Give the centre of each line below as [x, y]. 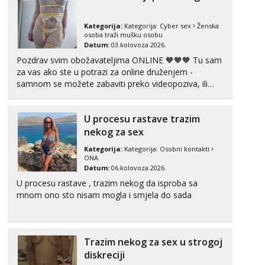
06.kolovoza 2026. [138, 168]
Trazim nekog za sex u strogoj [153, 242]
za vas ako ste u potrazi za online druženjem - [105, 72]
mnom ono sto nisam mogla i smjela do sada [104, 195]
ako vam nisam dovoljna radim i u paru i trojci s [107, 96]
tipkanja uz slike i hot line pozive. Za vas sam [102, 119]
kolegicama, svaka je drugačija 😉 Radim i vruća [108, 107]
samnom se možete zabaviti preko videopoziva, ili [112, 84]
